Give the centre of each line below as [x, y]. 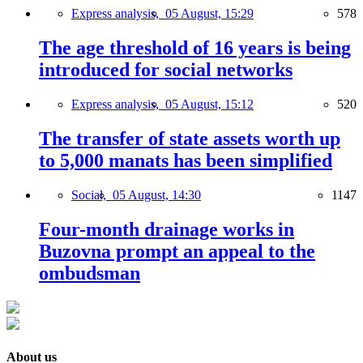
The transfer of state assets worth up [190, 139]
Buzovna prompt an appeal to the [177, 251]
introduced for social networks [166, 70]
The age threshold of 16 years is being [195, 48]
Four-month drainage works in [167, 229]
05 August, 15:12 [209, 105]
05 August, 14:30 [157, 194]
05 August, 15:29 [209, 14]
